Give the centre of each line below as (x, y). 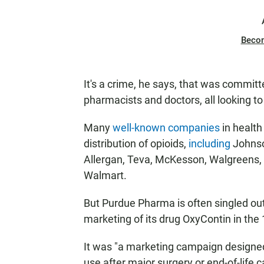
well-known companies (166, 128)
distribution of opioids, (136, 143)
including (209, 143)
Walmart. (105, 175)
